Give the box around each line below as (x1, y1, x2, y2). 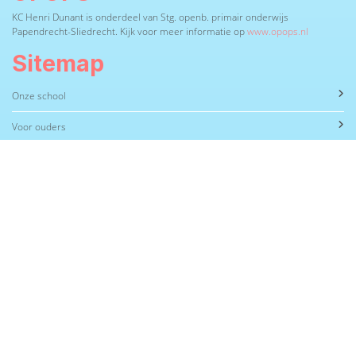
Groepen (12, 182, 51, 196)
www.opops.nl (247, 25, 308, 39)
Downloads (12, 244, 60, 258)
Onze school (12, 89, 66, 103)
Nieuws (12, 151, 44, 165)
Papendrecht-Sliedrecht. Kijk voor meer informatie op (12, 25, 247, 39)
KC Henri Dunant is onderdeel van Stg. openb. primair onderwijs (12, 10, 288, 25)
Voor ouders (12, 120, 66, 134)
